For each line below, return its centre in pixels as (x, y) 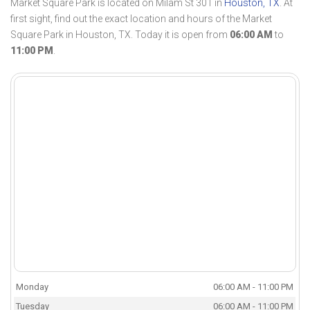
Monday (33, 287)
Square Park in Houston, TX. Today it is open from (120, 35)
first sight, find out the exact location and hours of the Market (141, 19)
